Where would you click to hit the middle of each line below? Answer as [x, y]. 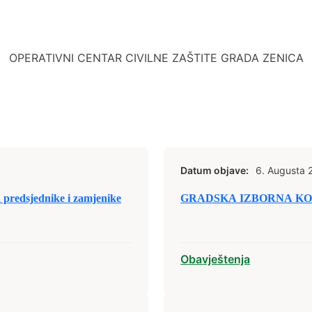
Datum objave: [215, 170]
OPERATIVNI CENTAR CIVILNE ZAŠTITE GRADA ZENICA [156, 58]
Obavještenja [216, 259]
